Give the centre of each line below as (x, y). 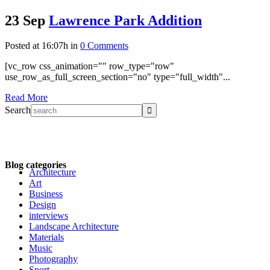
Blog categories (36, 165)
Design (42, 205)
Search (18, 110)
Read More (26, 98)
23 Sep (25, 20)
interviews (49, 216)
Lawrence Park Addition (125, 20)
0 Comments (104, 46)
